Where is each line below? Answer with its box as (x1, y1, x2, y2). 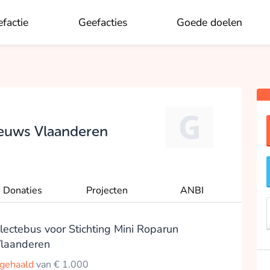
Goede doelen (177, 15, 243, 30)
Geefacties (78, 15, 127, 30)
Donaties (2, 184, 42, 198)
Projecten (86, 184, 128, 198)
